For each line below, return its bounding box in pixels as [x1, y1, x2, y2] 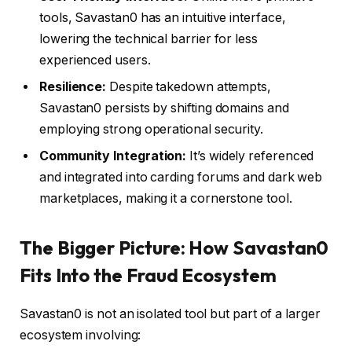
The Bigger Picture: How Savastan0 [20, 236, 329, 260]
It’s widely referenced [186, 148, 314, 163]
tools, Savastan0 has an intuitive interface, [39, 9, 286, 25]
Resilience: [39, 79, 107, 94]
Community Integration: [39, 148, 187, 163]
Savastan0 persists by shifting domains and [39, 100, 289, 115]
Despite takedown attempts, [106, 79, 271, 94]
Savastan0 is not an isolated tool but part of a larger [20, 306, 321, 321]
